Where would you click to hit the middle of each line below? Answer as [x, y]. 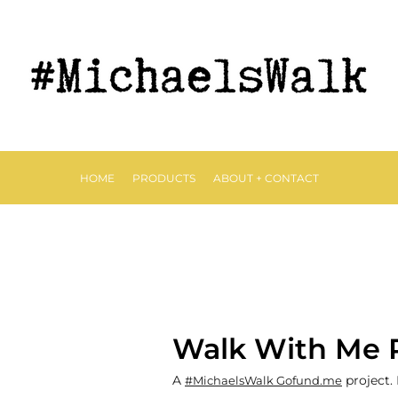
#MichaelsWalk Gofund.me [263, 380]
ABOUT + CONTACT [266, 178]
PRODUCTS [163, 178]
